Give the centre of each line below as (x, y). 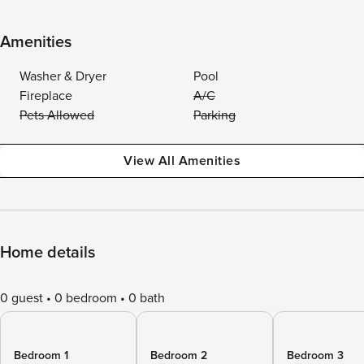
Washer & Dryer (63, 76)
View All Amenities (182, 161)
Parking (214, 115)
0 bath (147, 298)
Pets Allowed (57, 115)
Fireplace (46, 96)
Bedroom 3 (315, 355)
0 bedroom (86, 298)
